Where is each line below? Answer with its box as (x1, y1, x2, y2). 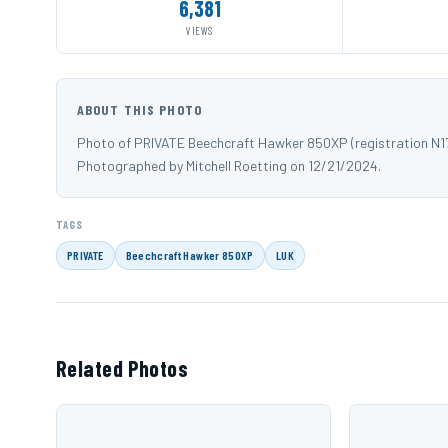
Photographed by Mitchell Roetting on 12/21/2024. (77, 156, 381, 174)
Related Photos (56, 354, 189, 381)
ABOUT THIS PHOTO (77, 100, 202, 118)
